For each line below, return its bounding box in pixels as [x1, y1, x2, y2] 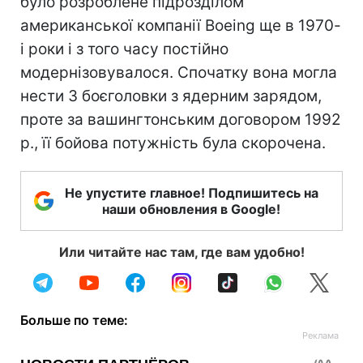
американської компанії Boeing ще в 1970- [20, 16, 341, 35]
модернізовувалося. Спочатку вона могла [20, 63, 337, 82]
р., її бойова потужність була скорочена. [20, 134, 326, 152]
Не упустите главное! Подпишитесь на [64, 185, 318, 201]
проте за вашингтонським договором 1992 [20, 110, 341, 129]
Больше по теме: [20, 312, 128, 328]
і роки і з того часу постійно [20, 40, 228, 58]
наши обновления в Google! [102, 201, 280, 217]
